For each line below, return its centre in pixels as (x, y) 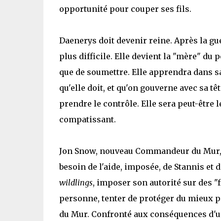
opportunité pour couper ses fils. (125, 9)
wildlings (76, 183)
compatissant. (87, 119)
